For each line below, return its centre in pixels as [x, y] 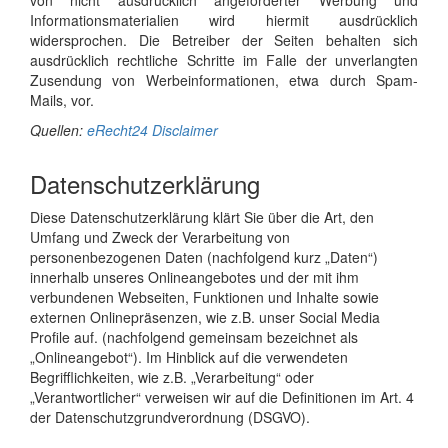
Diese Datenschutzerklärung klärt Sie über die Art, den [202, 216]
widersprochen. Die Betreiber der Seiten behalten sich [224, 39]
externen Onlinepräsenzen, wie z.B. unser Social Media [205, 316]
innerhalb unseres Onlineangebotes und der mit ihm [194, 276]
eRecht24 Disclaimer [152, 129]
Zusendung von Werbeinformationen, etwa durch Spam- [224, 79]
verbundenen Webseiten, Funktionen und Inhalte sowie [204, 296]
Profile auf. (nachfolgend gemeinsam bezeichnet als [194, 336]
